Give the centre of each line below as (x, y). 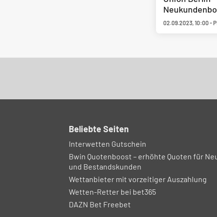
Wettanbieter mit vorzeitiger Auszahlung (138, 179)
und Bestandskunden (105, 166)
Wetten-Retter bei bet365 (112, 192)
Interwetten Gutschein (108, 144)
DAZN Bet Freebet (100, 204)
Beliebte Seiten (99, 129)
